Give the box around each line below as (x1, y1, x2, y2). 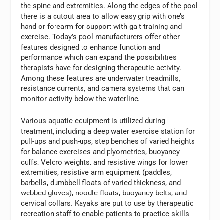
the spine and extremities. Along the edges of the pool (21, 1, 198, 10)
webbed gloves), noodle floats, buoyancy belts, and (21, 188, 187, 197)
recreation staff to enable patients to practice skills (21, 209, 190, 218)
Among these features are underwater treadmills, (21, 73, 181, 82)
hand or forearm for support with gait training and (21, 22, 182, 31)
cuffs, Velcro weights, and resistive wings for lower (21, 157, 188, 166)
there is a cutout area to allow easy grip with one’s (21, 11, 185, 21)
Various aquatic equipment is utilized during (21, 116, 165, 125)
